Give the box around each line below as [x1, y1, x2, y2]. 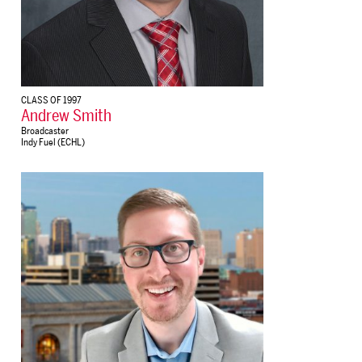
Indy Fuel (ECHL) [21, 136, 85, 148]
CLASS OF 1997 [21, 94, 82, 106]
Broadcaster [21, 124, 69, 137]
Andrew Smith [21, 105, 112, 126]
